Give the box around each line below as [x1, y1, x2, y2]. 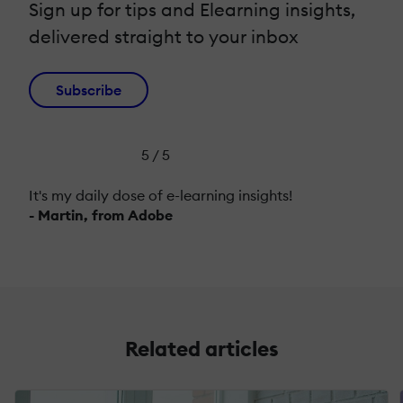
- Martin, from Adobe [29, 205, 173, 224]
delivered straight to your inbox [29, 24, 299, 48]
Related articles [124, 335, 279, 362]
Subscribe [56, 80, 121, 99]
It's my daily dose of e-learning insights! [29, 185, 292, 204]
